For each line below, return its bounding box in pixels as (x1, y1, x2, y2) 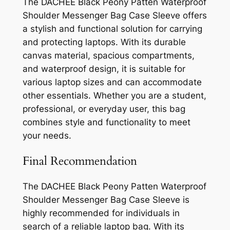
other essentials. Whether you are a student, (22, 90, 206, 101)
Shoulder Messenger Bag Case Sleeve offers (22, 10, 207, 21)
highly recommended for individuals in (22, 208, 180, 219)
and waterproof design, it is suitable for (22, 63, 185, 74)
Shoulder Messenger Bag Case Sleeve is (22, 195, 189, 205)
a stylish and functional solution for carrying (22, 23, 202, 34)
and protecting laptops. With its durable (22, 36, 186, 47)
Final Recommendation (22, 152, 137, 169)
